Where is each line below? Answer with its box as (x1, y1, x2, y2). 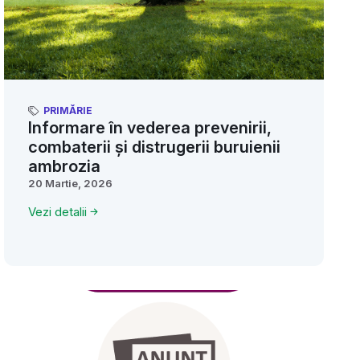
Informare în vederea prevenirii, (28, 117, 272, 137)
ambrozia (28, 156, 100, 176)
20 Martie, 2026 (28, 176, 112, 190)
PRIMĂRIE (43, 104, 92, 117)
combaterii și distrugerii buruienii (28, 137, 280, 157)
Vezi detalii (28, 203, 87, 219)
